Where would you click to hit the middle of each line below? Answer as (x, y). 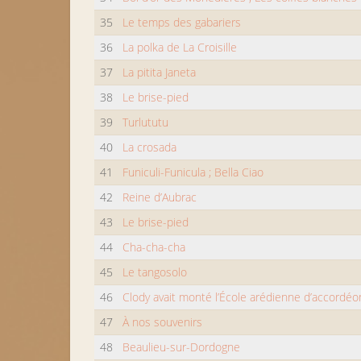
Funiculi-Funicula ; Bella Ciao (193, 172)
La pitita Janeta (160, 72)
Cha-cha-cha (154, 247)
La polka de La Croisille (180, 47)
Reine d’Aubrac (160, 197)
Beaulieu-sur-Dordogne (182, 347)
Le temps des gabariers (182, 22)
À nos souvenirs (163, 322)
